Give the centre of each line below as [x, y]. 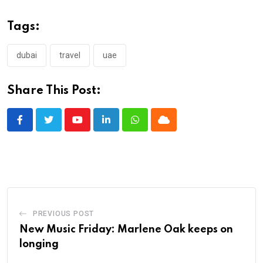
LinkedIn [123, 127]
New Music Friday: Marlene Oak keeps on [126, 229]
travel [70, 55]
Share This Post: [54, 91]
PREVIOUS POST [63, 213]
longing [39, 244]
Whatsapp [155, 127]
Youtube [93, 127]
